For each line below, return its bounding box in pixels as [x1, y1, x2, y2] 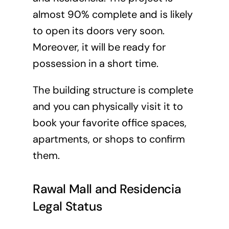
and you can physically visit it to [32, 100, 183, 113]
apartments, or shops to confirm [32, 132, 185, 146]
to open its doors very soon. [32, 24, 165, 38]
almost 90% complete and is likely [32, 8, 193, 21]
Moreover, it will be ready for [32, 40, 166, 54]
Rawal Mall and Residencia [32, 180, 181, 197]
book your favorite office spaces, [32, 116, 187, 130]
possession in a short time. [32, 57, 158, 71]
